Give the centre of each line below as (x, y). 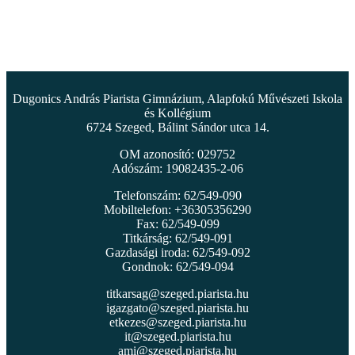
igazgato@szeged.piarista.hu (177, 307)
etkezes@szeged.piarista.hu (177, 322)
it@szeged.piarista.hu (177, 336)
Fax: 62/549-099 (177, 223)
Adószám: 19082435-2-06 (177, 168)
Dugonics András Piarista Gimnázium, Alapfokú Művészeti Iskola (177, 98)
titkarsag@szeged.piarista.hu (177, 293)
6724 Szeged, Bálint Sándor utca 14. (177, 127)
